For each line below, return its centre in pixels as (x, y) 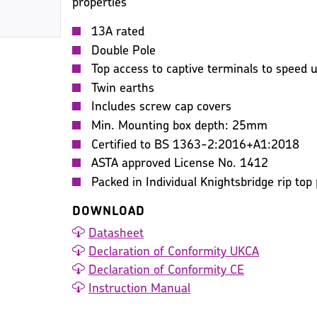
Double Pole (124, 51)
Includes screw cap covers (162, 108)
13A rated (118, 32)
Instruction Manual (140, 289)
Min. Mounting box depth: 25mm (180, 126)
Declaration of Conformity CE (167, 271)
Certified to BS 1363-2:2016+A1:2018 (196, 145)
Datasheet (116, 234)
